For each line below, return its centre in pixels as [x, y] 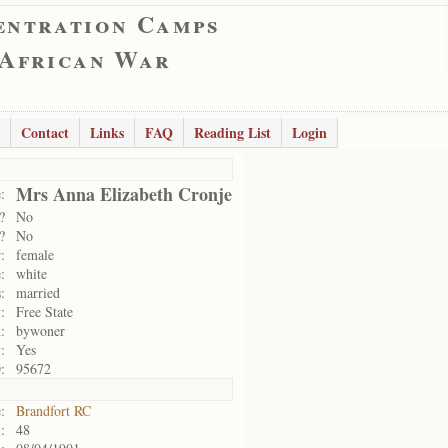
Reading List [232, 132]
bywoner [40, 330]
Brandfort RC [53, 410]
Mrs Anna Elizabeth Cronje [124, 194]
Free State [44, 311]
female [35, 254]
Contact [45, 132]
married [38, 292]
